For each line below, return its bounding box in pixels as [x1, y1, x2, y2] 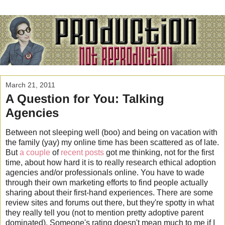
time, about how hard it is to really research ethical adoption [6, 158, 216, 167]
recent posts [61, 148, 104, 157]
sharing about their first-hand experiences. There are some [6, 188, 213, 197]
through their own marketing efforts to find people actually [6, 178, 208, 187]
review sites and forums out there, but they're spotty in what [6, 198, 214, 207]
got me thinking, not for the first [104, 148, 214, 157]
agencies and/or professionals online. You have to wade [6, 168, 204, 177]
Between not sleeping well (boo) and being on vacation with [6, 128, 217, 137]
